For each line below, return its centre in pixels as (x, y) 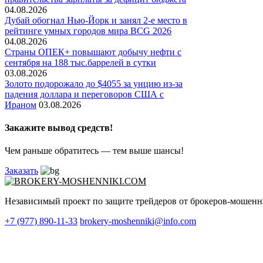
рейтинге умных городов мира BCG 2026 (88, 31)
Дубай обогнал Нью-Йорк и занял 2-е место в (96, 20)
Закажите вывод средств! (59, 127)
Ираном (21, 104)
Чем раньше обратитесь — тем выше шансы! (94, 151)
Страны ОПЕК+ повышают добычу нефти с (93, 52)
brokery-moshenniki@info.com (138, 221)
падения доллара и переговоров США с (84, 94)
